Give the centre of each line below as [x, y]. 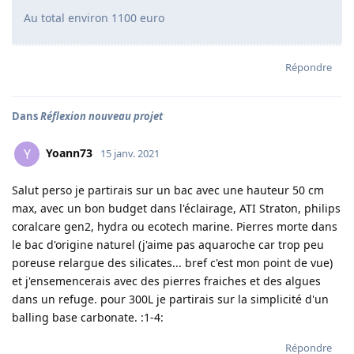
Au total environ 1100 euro [94, 18]
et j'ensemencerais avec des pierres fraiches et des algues [166, 281]
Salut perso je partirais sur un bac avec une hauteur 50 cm [168, 190]
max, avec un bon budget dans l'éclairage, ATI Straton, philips [176, 208]
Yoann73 [69, 153]
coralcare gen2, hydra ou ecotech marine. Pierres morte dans [175, 226]
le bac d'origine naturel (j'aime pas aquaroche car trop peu [168, 245]
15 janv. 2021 [130, 153]
